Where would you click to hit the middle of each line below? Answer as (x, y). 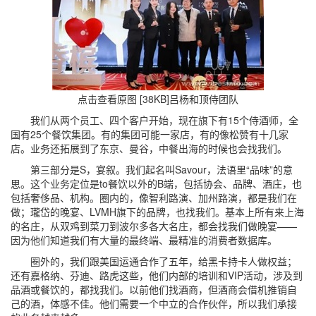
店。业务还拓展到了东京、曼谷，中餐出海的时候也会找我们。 (149, 148)
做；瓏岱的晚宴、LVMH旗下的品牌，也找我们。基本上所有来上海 (157, 212)
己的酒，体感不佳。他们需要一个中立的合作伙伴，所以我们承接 (154, 303)
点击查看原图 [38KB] (123, 99)
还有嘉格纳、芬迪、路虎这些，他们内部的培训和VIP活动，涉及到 (157, 275)
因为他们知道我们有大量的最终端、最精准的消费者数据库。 (144, 240)
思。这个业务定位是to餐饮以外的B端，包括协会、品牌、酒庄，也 (156, 183)
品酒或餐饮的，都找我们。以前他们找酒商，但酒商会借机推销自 (154, 289)
